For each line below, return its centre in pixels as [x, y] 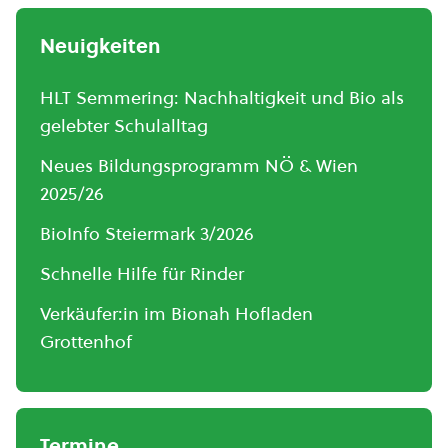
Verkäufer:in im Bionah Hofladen [176, 313]
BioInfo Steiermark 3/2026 [147, 233]
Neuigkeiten [100, 46]
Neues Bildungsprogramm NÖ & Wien [199, 165]
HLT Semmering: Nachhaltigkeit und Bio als [222, 97]
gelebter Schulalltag [124, 125]
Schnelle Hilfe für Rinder [142, 273]
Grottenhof [86, 341]
